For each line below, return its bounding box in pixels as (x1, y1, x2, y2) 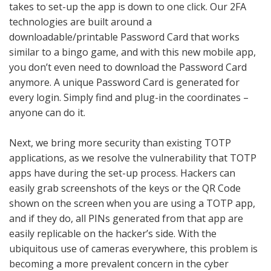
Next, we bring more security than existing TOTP (9, 136, 231, 149)
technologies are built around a (9, 15, 152, 28)
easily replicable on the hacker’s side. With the (9, 227, 217, 240)
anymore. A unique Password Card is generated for (9, 76, 240, 89)
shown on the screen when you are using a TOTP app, (9, 197, 255, 210)
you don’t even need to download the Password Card (9, 60, 247, 74)
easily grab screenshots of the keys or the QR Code (9, 181, 241, 195)
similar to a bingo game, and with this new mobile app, (9, 45, 256, 59)
